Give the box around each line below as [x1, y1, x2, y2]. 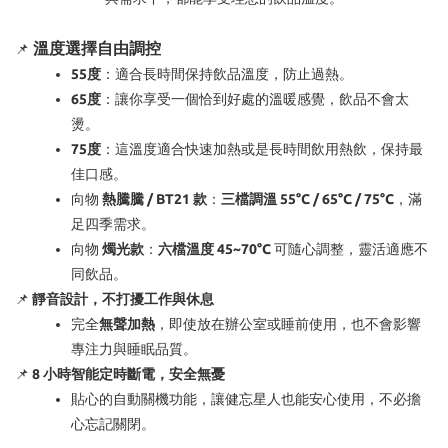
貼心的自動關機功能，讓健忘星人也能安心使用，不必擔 [71, 391, 421, 408]
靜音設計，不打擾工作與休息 [32, 291, 214, 308]
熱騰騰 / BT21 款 [102, 191, 207, 208]
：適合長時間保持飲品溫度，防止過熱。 [101, 66, 353, 83]
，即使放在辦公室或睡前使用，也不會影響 [155, 316, 421, 333]
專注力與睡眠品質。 [71, 341, 197, 358]
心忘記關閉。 [71, 416, 155, 433]
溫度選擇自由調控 [33, 39, 161, 58]
